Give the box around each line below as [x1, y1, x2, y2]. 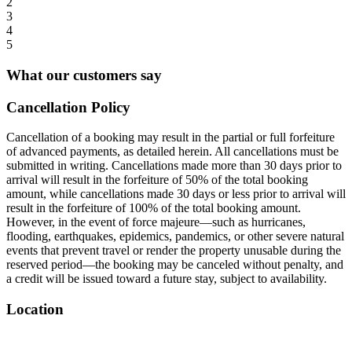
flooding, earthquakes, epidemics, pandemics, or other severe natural [6, 229, 344, 244]
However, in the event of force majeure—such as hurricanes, [6, 215, 306, 229]
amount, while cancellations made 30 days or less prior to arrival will [6, 187, 346, 201]
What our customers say [6, 67, 162, 84]
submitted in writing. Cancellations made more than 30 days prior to [6, 159, 342, 173]
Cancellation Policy [6, 98, 130, 115]
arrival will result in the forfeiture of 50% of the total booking [6, 173, 308, 187]
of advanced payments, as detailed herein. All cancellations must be [6, 145, 339, 159]
